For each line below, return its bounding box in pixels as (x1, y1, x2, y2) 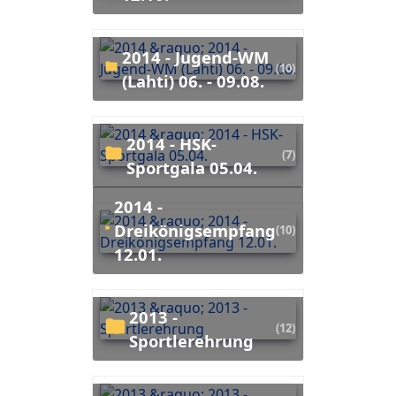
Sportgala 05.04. (126, 156, 257, 179)
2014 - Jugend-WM (121, 45, 132, 68)
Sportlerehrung (129, 329, 255, 352)
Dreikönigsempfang (113, 218, 276, 241)
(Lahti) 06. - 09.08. (121, 69, 264, 92)
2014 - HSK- (126, 132, 136, 155)
